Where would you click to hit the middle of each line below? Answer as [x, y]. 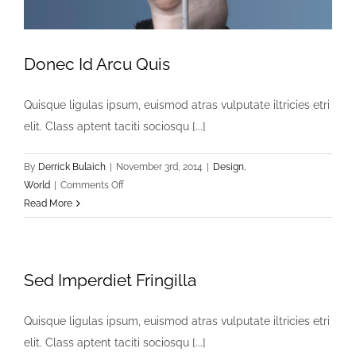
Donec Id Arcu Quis [97, 64]
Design [228, 166]
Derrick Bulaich [72, 166]
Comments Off [92, 185]
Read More [48, 203]
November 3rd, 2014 [159, 166]
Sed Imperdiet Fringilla [110, 280]
